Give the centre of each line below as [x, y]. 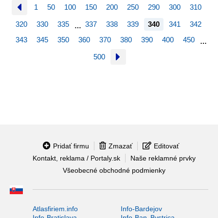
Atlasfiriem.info [55, 209]
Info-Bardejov [141, 209]
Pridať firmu [71, 146]
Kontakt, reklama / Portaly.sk [76, 158]
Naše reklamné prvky [163, 158]
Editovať [166, 146]
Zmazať [120, 146]
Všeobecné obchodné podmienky [114, 171]
